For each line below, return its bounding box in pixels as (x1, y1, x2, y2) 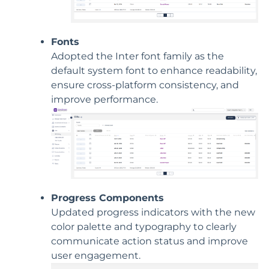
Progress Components (51, 192, 164, 204)
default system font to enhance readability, (51, 65, 257, 76)
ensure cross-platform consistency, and (51, 79, 239, 91)
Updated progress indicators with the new (51, 207, 255, 219)
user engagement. (51, 250, 141, 262)
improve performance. (51, 94, 158, 105)
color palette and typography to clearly (51, 221, 237, 233)
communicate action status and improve (51, 235, 248, 247)
